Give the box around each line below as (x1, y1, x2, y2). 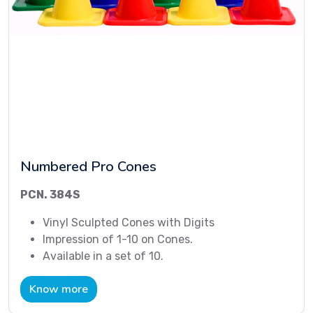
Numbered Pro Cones (20, 157, 156, 177)
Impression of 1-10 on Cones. (43, 233, 193, 247)
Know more (29, 282, 88, 298)
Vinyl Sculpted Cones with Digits (43, 216, 214, 230)
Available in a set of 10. (43, 249, 163, 263)
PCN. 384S (20, 188, 80, 202)
